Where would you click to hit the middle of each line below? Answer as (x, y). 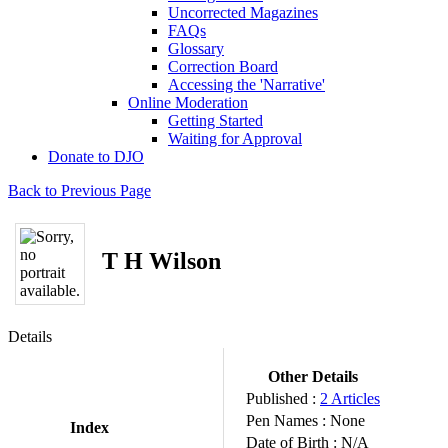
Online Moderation (188, 102)
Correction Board (223, 66)
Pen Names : (288, 420)
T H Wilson (161, 260)
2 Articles (350, 398)
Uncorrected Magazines (243, 12)
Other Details (313, 376)
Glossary (196, 48)
